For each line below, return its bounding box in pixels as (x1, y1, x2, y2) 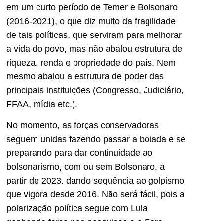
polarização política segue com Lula (6, 203, 147, 213)
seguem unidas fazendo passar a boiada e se (6, 134, 185, 144)
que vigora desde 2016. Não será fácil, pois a (6, 189, 184, 199)
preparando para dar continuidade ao (6, 147, 152, 158)
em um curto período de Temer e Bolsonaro (6, 2, 178, 13)
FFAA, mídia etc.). (6, 99, 77, 110)
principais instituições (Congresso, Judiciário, (6, 85, 184, 96)
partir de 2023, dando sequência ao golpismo (6, 175, 184, 185)
